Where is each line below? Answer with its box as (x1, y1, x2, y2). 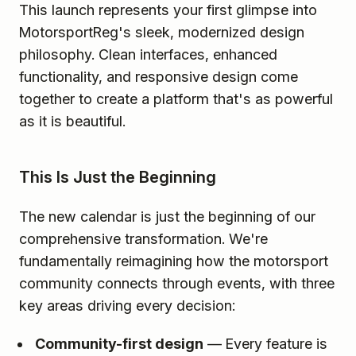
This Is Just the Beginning (19, 167, 216, 187)
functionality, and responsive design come (19, 68, 298, 85)
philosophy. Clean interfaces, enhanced (19, 45, 277, 63)
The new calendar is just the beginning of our (19, 207, 315, 225)
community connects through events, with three (19, 274, 335, 292)
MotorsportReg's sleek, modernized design (19, 23, 304, 41)
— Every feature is (203, 335, 327, 352)
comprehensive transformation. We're (19, 230, 268, 247)
